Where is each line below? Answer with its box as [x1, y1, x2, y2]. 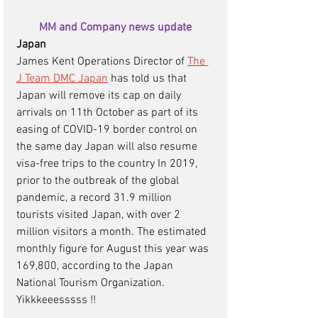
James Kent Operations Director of [16, 55, 187, 70]
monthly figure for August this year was [16, 242, 212, 257]
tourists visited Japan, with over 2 [16, 208, 183, 223]
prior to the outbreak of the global [16, 174, 182, 189]
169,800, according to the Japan [16, 259, 176, 274]
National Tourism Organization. [16, 276, 168, 291]
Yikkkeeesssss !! [16, 293, 99, 308]
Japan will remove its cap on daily [16, 89, 184, 104]
